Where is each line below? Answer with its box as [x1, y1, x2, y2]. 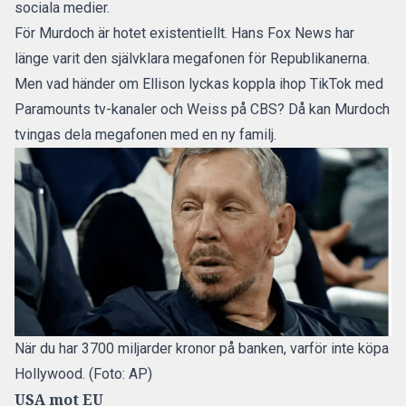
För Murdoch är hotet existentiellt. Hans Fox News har [14, 24, 354, 42]
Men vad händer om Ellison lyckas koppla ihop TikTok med [14, 75, 383, 92]
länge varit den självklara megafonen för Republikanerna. [14, 50, 370, 67]
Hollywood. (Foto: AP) [14, 365, 152, 382]
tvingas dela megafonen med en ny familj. [14, 126, 276, 143]
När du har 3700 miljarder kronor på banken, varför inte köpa [14, 340, 389, 357]
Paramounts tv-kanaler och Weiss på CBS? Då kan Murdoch [14, 101, 390, 118]
